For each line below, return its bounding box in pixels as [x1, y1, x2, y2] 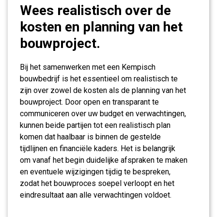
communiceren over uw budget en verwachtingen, [20, 109, 186, 118]
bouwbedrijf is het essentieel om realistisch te [20, 74, 178, 83]
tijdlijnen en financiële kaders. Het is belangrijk [20, 144, 175, 153]
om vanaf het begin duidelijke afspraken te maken [20, 155, 187, 165]
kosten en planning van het [20, 19, 183, 35]
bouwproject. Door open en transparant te [20, 97, 159, 107]
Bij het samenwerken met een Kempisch [20, 62, 155, 72]
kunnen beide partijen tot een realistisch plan [20, 121, 170, 130]
